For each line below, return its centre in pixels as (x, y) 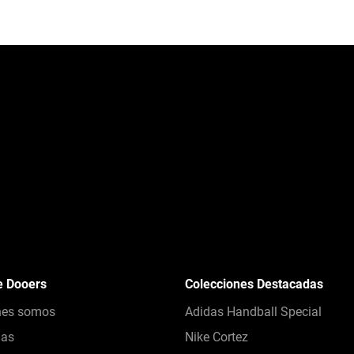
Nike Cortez (217, 337)
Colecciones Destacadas (254, 284)
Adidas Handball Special (253, 312)
